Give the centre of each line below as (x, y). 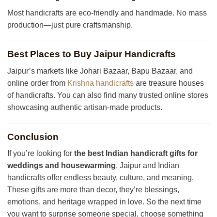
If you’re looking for (41, 154)
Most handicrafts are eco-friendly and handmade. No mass (107, 13)
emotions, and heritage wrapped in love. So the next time (104, 202)
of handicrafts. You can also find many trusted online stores (108, 95)
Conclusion (33, 137)
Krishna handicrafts (101, 83)
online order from (37, 83)
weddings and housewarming (62, 166)
